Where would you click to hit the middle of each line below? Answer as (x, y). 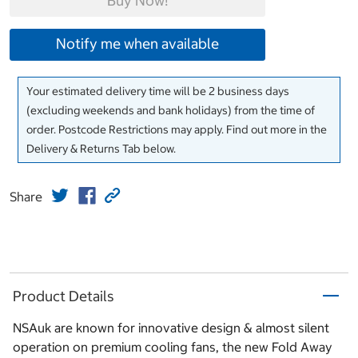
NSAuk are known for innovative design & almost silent (171, 328)
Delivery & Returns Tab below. (101, 149)
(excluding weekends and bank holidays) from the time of (171, 111)
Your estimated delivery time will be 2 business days (158, 91)
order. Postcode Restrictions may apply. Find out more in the (177, 130)
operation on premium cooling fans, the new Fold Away (172, 347)
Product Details (64, 296)
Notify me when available (137, 44)
